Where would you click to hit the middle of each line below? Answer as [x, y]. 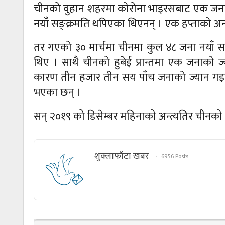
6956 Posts [175, 156]
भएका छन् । [58, 92]
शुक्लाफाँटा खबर [122, 156]
